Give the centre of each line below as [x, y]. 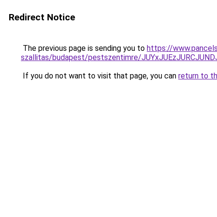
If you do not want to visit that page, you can [100, 76]
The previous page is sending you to [84, 48]
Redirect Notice [42, 17]
